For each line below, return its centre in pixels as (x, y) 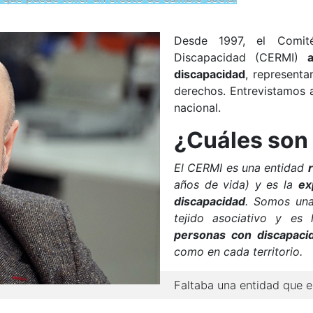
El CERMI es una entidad (241, 168)
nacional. (197, 108)
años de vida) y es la (236, 184)
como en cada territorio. (238, 252)
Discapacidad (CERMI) (241, 57)
